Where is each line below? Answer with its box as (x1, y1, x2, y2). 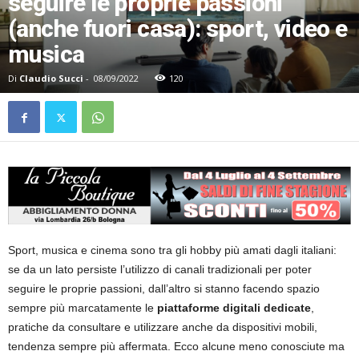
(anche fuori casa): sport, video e (8, 14, 348, 43)
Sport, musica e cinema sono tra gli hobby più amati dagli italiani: (8, 244, 337, 257)
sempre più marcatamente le (8, 301, 157, 315)
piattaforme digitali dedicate (157, 301, 311, 315)
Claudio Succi (19, 72, 83, 85)
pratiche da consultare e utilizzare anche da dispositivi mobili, (8, 321, 317, 334)
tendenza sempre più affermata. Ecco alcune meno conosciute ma (8, 340, 345, 353)
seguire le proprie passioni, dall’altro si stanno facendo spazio (8, 282, 320, 296)
